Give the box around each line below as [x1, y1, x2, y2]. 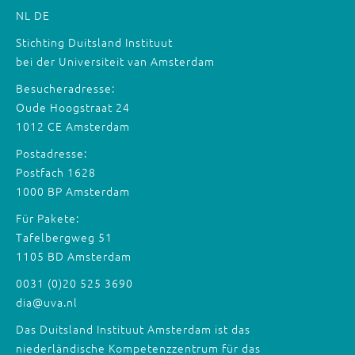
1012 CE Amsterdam [16, 118, 130, 134]
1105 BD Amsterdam [16, 248, 132, 264]
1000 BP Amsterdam [16, 183, 130, 199]
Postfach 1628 [16, 164, 96, 180]
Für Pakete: [16, 210, 79, 226]
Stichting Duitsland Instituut [16, 34, 173, 50]
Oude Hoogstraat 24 [16, 99, 130, 115]
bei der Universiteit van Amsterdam [16, 53, 215, 69]
